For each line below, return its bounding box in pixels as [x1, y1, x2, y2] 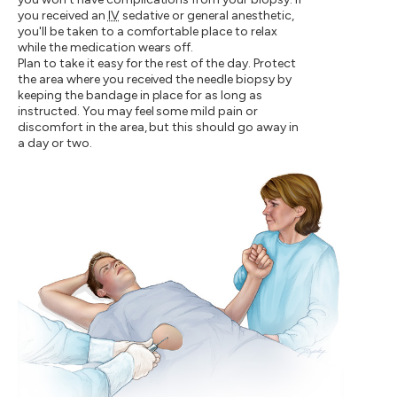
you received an [18, 8, 108, 24]
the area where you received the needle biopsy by [18, 72, 292, 88]
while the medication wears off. [18, 40, 194, 56]
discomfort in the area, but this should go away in [18, 120, 299, 136]
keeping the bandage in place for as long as [18, 88, 263, 104]
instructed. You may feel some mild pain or [18, 104, 259, 120]
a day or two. [18, 136, 92, 152]
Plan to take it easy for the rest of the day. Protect [18, 56, 296, 72]
